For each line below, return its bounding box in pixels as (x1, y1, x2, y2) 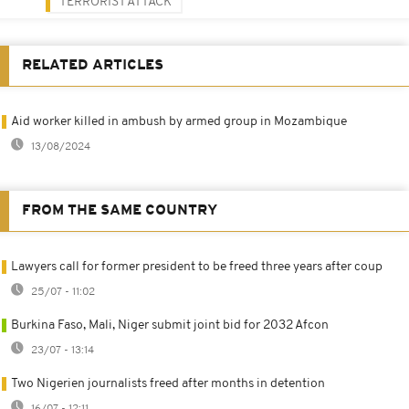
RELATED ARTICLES (22, 58, 163, 73)
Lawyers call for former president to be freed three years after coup (11, 259, 383, 274)
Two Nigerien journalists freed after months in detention (11, 376, 325, 391)
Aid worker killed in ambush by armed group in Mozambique (11, 114, 347, 129)
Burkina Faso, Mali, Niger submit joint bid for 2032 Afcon (11, 318, 329, 332)
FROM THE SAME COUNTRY (22, 203, 217, 218)
